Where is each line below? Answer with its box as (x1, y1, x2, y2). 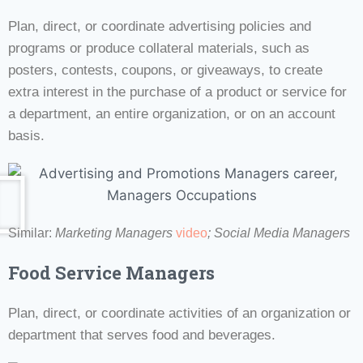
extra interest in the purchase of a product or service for (8, 83, 347, 100)
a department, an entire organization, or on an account (8, 105, 335, 122)
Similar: (8, 225, 55, 240)
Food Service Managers (8, 260, 215, 284)
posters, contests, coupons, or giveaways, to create (8, 62, 322, 78)
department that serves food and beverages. (8, 327, 275, 343)
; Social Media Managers (207, 225, 350, 240)
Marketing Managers (55, 225, 176, 240)
